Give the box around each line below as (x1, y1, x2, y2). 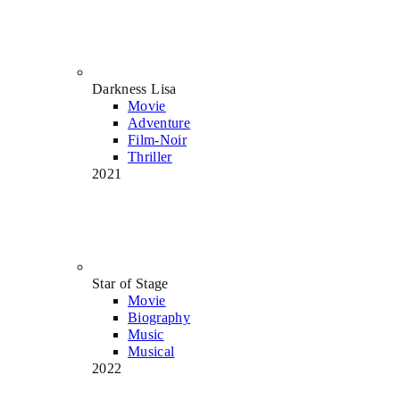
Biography (128, 309, 191, 325)
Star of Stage (92, 275, 169, 291)
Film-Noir (128, 131, 187, 147)
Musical (128, 343, 175, 359)
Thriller (128, 148, 172, 164)
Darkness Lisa (92, 80, 177, 96)
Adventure (128, 114, 191, 130)
